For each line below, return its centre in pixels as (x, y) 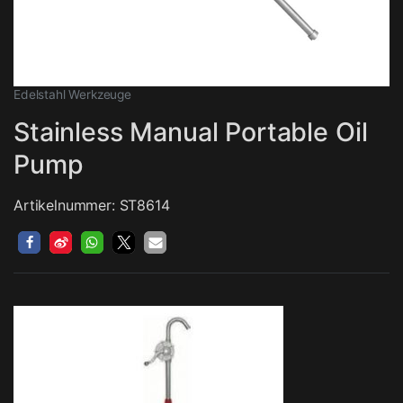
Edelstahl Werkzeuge (72, 95)
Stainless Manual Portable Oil (191, 132)
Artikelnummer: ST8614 (92, 205)
